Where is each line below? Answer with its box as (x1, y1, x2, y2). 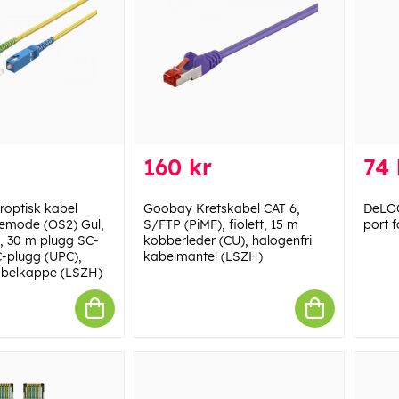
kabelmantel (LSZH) (142, 248, 263, 265)
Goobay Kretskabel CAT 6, (142, 199, 300, 216)
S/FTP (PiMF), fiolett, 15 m (142, 216, 298, 232)
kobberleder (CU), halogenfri (142, 232, 312, 248)
